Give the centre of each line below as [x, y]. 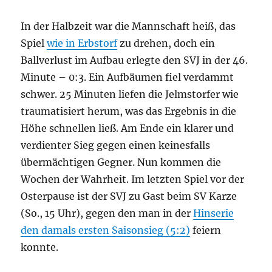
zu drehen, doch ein [166, 43]
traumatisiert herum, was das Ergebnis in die [129, 111]
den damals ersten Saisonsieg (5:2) [106, 230]
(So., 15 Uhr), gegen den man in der [107, 213]
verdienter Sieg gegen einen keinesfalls [116, 145]
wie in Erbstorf [82, 43]
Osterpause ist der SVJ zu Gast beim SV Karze [129, 196]
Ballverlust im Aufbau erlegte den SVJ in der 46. [134, 60]
